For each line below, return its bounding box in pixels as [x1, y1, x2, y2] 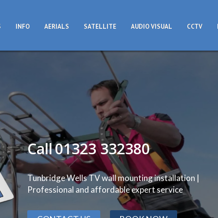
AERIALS [44, 22, 69, 31]
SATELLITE [84, 22, 116, 31]
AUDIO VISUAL [131, 22, 172, 31]
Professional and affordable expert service [27, 184, 183, 195]
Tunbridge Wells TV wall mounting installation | [27, 172, 200, 183]
